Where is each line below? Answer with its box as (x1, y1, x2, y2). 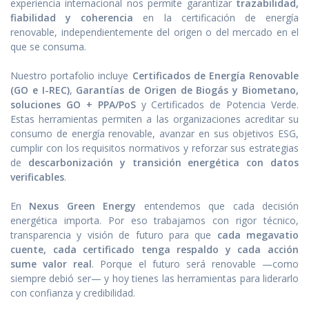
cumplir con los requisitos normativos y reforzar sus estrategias (10, 141, 299, 154)
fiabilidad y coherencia (10, 10, 134, 24)
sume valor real (10, 257, 92, 270)
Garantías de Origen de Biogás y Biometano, (76, 83, 299, 97)
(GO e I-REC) (10, 83, 70, 97)
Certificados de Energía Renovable (132, 68, 299, 82)
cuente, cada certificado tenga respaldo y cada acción (10, 242, 299, 256)
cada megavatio (217, 228, 299, 241)
